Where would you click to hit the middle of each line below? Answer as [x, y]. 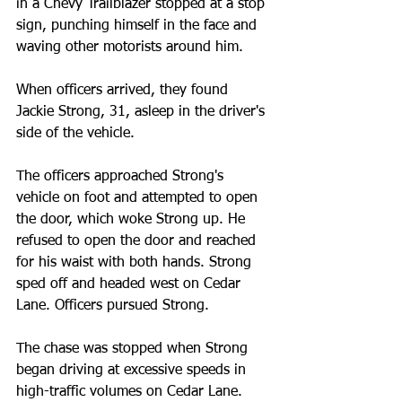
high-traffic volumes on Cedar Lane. [129, 392]
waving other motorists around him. [130, 48]
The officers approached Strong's [122, 177]
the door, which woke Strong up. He [133, 220]
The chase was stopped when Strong [134, 349]
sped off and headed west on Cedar [131, 284]
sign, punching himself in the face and [139, 26]
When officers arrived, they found [124, 91]
